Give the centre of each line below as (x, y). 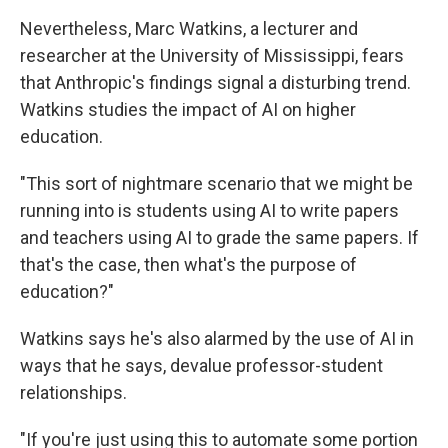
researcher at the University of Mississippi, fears (212, 55)
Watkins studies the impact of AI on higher (188, 109)
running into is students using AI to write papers (209, 210)
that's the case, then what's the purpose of (188, 264)
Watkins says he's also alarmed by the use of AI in (217, 338)
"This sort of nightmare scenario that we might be (216, 183)
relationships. (73, 392)
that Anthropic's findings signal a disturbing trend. (215, 82)
